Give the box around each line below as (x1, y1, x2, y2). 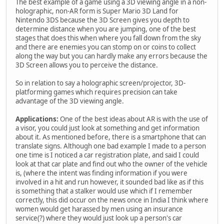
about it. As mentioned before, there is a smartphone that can (15, 132, 206, 141)
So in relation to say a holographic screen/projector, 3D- (15, 78, 185, 87)
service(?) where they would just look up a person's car (15, 213, 182, 222)
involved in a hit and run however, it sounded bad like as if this (15, 177, 203, 186)
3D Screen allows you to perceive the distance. (15, 60, 158, 69)
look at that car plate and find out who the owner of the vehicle (15, 159, 207, 168)
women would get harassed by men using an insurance (15, 204, 183, 213)
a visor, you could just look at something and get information (15, 123, 199, 132)
